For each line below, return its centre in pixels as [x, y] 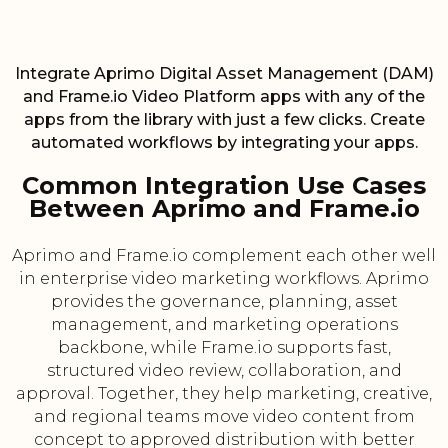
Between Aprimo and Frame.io [224, 209]
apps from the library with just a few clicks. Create [224, 120]
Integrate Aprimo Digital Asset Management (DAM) [224, 74]
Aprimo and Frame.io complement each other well [224, 256]
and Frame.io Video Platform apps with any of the [224, 97]
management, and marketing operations [224, 325]
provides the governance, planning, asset [224, 302]
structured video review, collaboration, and [224, 371]
